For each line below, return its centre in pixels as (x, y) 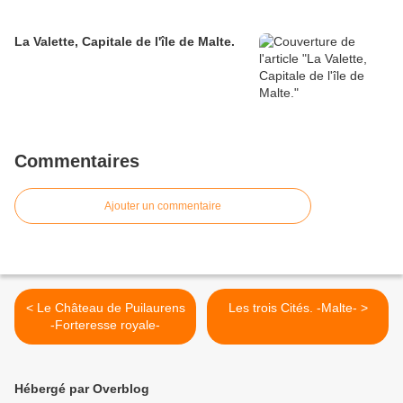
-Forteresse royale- (105, 325)
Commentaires (77, 161)
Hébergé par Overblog (82, 389)
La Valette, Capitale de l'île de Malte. (125, 42)
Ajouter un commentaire (163, 206)
